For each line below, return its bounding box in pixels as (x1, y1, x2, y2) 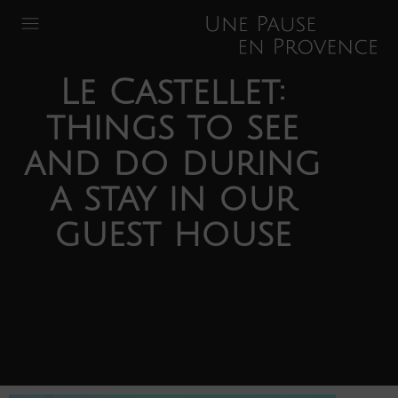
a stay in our (49, 179, 296, 219)
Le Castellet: (59, 73, 286, 112)
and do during (24, 144, 321, 183)
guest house (53, 215, 291, 254)
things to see (46, 108, 298, 147)
